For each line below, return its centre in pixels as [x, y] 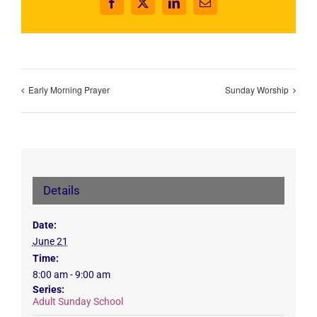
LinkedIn [194, 7]
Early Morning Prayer [69, 90]
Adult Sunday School [77, 301]
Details [61, 190]
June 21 [50, 241]
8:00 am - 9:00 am [71, 274]
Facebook [133, 7]
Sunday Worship [257, 90]
